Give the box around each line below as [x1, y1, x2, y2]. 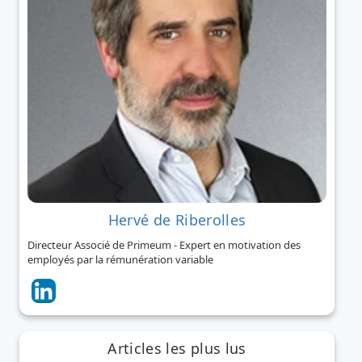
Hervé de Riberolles [107, 209, 246, 229]
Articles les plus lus [107, 338, 246, 358]
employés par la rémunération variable [27, 251, 213, 267]
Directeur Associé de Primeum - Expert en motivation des [27, 237, 301, 252]
